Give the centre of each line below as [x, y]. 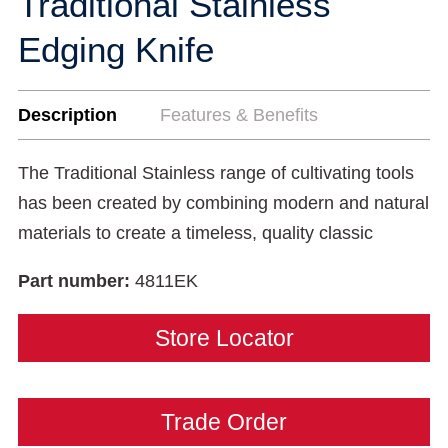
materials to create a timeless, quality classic [195, 233]
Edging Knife [116, 49]
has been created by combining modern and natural [223, 203]
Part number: [76, 281]
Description [67, 115]
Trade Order [224, 422]
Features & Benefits [239, 115]
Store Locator [224, 338]
